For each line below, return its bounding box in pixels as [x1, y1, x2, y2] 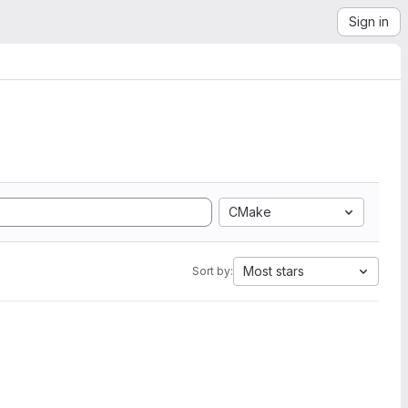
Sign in [349, 14, 389, 29]
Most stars [243, 263, 304, 279]
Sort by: [192, 264, 233, 278]
